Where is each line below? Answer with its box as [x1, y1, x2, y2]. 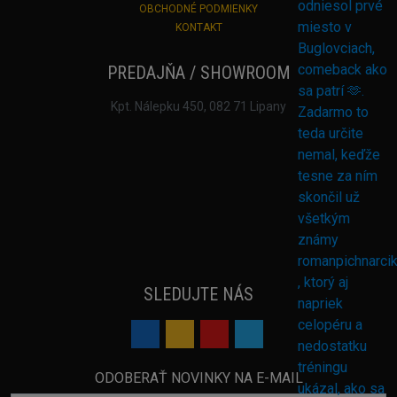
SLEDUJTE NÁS [144, 283, 253, 305]
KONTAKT [175, 20, 222, 34]
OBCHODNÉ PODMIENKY [139, 2, 258, 15]
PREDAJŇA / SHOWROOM [106, 61, 291, 83]
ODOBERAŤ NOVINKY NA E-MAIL [94, 369, 303, 386]
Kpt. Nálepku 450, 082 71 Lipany [111, 98, 286, 113]
